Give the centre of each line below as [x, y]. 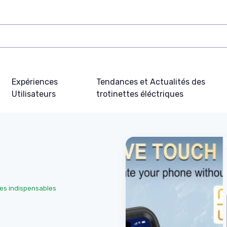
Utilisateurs [34, 94]
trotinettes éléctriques [140, 94]
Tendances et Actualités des [150, 82]
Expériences [35, 82]
